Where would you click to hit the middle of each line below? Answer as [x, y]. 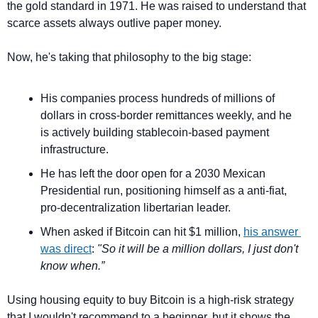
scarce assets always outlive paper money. [114, 23]
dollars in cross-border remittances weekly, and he [166, 116]
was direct [66, 249]
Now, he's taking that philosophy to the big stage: [129, 57]
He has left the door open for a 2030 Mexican [153, 174]
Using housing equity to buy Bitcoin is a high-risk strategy [150, 300]
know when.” [72, 266]
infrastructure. [75, 150]
